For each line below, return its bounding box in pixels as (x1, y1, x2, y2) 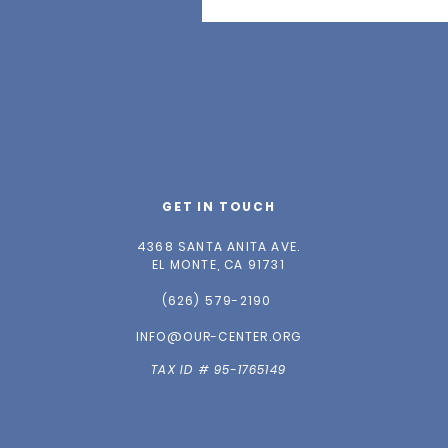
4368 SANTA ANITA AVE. (136, 238, 301, 255)
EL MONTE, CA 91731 (152, 256, 285, 273)
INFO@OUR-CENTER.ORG (135, 328, 302, 345)
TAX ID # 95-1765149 (151, 361, 286, 378)
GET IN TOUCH (162, 198, 276, 215)
